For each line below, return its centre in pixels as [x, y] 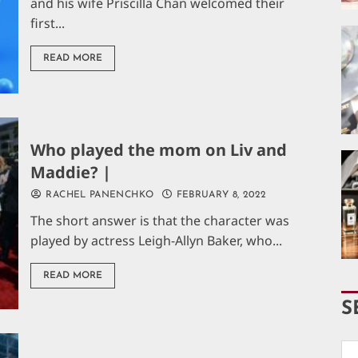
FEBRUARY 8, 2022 [220, 195]
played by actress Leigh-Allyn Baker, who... [157, 240]
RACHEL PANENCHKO [98, 195]
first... [48, 24]
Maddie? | [71, 172]
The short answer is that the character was [160, 220]
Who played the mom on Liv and [159, 149]
